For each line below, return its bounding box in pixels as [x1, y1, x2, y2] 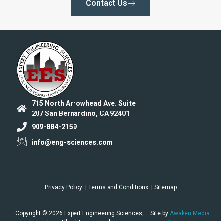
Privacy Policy [44, 184, 82, 191]
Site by [150, 209, 170, 217]
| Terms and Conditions [85, 184, 148, 191]
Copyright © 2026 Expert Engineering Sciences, [15, 209, 144, 217]
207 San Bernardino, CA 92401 [32, 108, 130, 119]
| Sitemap [151, 184, 177, 191]
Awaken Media [170, 209, 210, 217]
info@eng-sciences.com [32, 137, 113, 148]
